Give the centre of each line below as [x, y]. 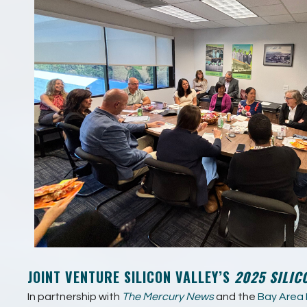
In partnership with [75, 296]
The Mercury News [168, 296]
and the [237, 296]
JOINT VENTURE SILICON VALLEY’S [131, 277]
